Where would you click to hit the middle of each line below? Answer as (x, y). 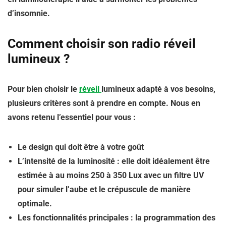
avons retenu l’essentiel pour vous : (72, 117)
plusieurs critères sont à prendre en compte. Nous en (104, 103)
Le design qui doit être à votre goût (81, 147)
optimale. (35, 204)
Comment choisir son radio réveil (102, 44)
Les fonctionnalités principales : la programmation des (117, 218)
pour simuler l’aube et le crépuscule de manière (104, 189)
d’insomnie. (29, 13)
